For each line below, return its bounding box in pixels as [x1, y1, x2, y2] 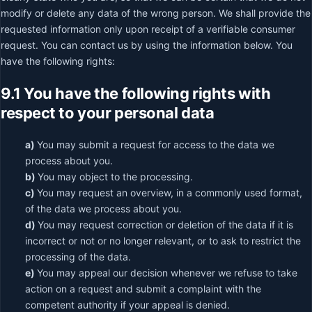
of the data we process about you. [25, 203, 182, 214]
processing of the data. [25, 251, 131, 263]
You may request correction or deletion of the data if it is [38, 219, 293, 231]
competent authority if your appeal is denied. [25, 299, 230, 311]
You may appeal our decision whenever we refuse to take [37, 267, 297, 279]
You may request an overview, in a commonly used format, [37, 187, 302, 198]
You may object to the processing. [38, 171, 193, 182]
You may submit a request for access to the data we [37, 139, 274, 150]
